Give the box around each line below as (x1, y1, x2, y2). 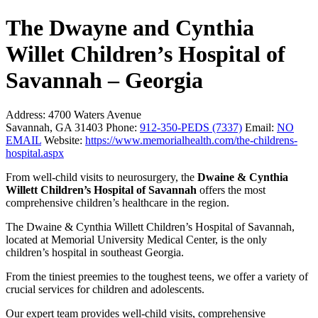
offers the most (199, 184, 265, 197)
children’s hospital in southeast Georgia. (6, 246, 184, 259)
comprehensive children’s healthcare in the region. (6, 197, 229, 209)
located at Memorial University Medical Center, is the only (6, 234, 267, 246)
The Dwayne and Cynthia (6, 14, 254, 40)
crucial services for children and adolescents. (6, 283, 204, 296)
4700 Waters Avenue (45, 109, 141, 121)
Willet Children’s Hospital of (6, 40, 285, 67)
